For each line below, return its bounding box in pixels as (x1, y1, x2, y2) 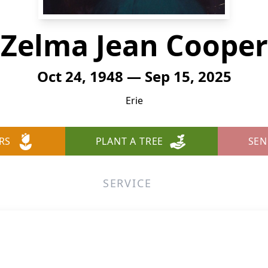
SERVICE (102, 176, 152, 190)
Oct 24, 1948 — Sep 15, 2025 (36, 66, 232, 86)
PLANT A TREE (95, 135, 164, 148)
